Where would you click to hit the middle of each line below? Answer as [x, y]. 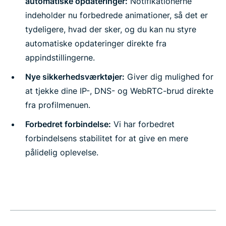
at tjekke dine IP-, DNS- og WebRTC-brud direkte [119, 91]
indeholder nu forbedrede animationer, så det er [117, 15]
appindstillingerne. [60, 58]
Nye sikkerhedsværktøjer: [75, 77]
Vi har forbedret [143, 124]
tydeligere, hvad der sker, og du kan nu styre [111, 29]
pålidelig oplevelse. [62, 152]
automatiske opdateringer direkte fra [96, 43]
